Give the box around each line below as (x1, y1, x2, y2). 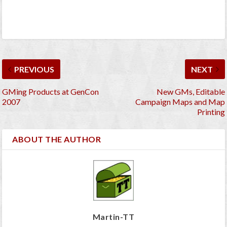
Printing (197, 107, 225, 117)
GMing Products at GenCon (2, 87, 99, 97)
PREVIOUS (14, 64, 55, 74)
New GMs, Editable (156, 87, 225, 97)
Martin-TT (92, 212, 135, 222)
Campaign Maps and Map (135, 97, 225, 107)
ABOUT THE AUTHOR (12, 134, 101, 144)
